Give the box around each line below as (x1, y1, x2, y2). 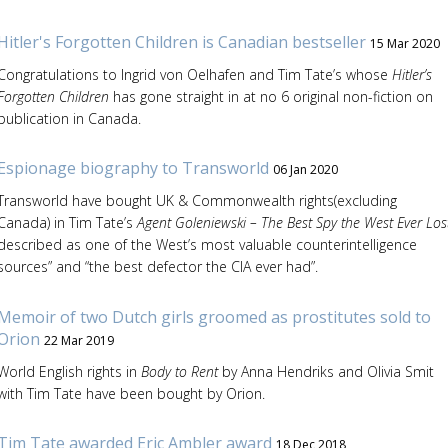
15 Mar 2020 (369, 34, 440, 52)
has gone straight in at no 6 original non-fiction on (108, 86, 433, 106)
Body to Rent (140, 361, 222, 381)
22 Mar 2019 (43, 331, 114, 349)
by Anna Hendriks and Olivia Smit (221, 361, 434, 381)
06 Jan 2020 (272, 161, 338, 178)
